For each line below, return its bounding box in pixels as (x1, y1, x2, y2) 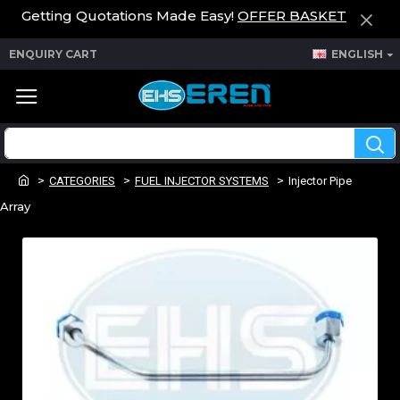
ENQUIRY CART (9, 46, 97, 61)
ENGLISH (331, 46, 383, 61)
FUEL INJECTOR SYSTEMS (135, 174, 269, 187)
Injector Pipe (288, 174, 352, 187)
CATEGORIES (49, 174, 115, 187)
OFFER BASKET (237, 7, 346, 24)
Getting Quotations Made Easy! (21, 7, 237, 24)
